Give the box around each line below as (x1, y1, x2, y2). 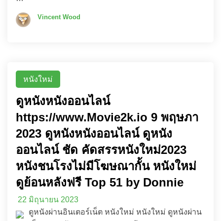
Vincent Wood (37, 13, 80, 21)
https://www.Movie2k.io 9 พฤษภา (16, 110, 198, 124)
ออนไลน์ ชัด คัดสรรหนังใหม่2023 (16, 143, 186, 156)
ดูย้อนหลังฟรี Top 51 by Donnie (16, 176, 184, 189)
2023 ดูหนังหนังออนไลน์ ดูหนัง (16, 127, 172, 140)
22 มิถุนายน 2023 (18, 195, 78, 204)
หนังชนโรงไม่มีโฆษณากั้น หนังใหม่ (16, 159, 196, 173)
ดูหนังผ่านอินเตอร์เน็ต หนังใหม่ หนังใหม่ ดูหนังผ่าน (29, 208, 202, 216)
